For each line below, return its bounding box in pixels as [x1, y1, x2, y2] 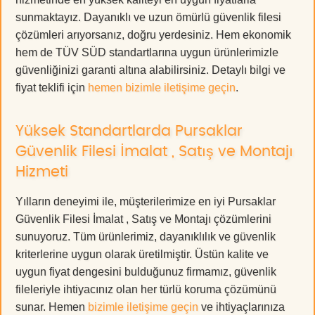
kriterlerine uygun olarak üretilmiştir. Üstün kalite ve [15, 247, 269, 260]
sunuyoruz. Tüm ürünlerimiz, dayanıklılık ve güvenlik [15, 230, 276, 243]
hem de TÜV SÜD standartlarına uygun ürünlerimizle [15, 46, 278, 58]
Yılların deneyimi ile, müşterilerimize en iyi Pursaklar [15, 195, 276, 207]
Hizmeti [15, 164, 68, 179]
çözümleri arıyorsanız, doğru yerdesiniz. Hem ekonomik [15, 28, 291, 41]
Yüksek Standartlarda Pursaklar [15, 123, 243, 139]
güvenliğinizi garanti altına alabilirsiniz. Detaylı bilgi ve [15, 63, 285, 76]
